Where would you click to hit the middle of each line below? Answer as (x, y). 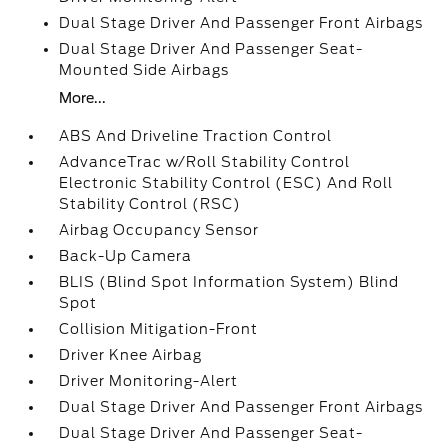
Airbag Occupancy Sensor (159, 230)
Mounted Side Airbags (144, 70)
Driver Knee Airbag (131, 355)
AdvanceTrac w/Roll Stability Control (205, 162)
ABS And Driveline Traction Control (196, 136)
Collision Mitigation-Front (159, 329)
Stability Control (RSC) (150, 204)
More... (83, 98)
